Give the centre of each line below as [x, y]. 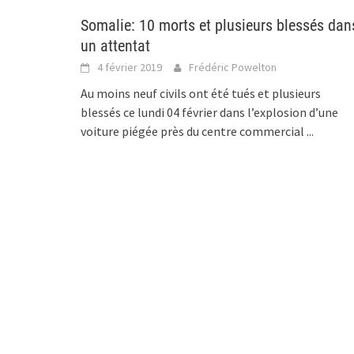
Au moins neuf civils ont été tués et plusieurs [201, 93]
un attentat [115, 45]
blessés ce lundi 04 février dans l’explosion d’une [209, 112]
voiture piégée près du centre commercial [194, 131]
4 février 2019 [130, 67]
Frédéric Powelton [233, 67]
